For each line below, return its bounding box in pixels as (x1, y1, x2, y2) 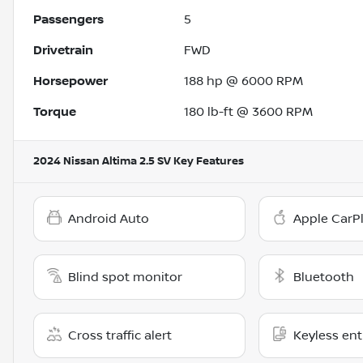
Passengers (33, 12, 104, 28)
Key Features (171, 155, 244, 169)
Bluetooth (293, 270, 354, 285)
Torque (33, 105, 76, 120)
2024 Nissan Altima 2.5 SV (33, 155, 171, 169)
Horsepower (33, 74, 108, 89)
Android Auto (68, 211, 149, 227)
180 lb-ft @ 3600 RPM (184, 105, 314, 120)
